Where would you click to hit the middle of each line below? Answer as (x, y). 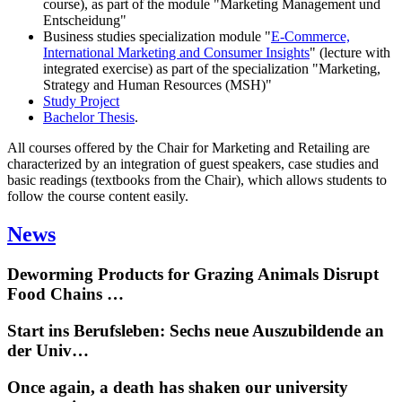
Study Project (81, 101)
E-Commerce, (310, 37)
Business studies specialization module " (157, 37)
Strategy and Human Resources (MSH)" (157, 85)
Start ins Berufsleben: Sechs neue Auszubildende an (196, 330)
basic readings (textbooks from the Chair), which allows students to (197, 180)
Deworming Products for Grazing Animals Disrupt (193, 275)
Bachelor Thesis (89, 118)
